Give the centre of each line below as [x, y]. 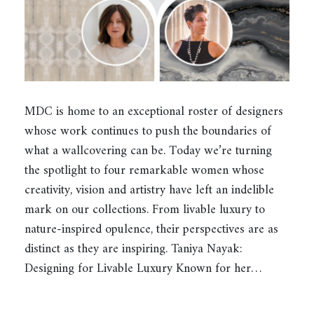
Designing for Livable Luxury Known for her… [143, 269]
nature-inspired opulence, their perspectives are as [151, 230]
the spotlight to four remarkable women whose [144, 171]
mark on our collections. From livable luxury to [145, 210]
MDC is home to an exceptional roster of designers [154, 112]
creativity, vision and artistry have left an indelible [149, 191]
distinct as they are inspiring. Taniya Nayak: [134, 250]
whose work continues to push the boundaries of [148, 132]
